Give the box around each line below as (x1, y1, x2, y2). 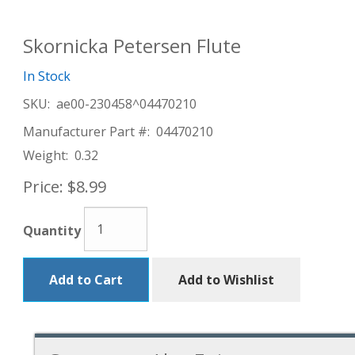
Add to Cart (49, 271, 123, 288)
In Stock (23, 67, 71, 85)
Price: (23, 176, 63, 197)
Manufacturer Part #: (23, 123, 150, 140)
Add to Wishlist (178, 271, 274, 288)
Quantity (23, 222, 81, 240)
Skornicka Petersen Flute (23, 32, 241, 59)
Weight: (23, 147, 68, 164)
